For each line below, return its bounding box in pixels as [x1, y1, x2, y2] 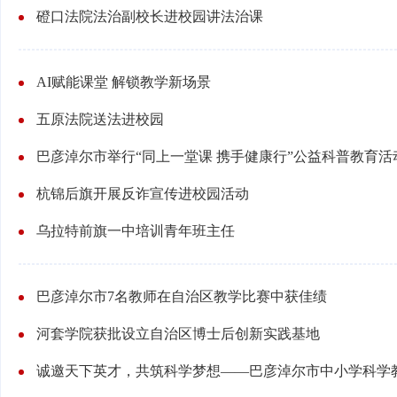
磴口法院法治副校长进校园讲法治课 [36, 9, 263, 24]
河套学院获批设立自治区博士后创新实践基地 [36, 326, 320, 341]
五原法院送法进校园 [36, 112, 164, 127]
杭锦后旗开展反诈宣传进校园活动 [36, 186, 249, 201]
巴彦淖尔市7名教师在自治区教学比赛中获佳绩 [36, 289, 327, 304]
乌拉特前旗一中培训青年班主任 [36, 223, 235, 238]
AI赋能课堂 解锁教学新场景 [36, 74, 211, 90]
